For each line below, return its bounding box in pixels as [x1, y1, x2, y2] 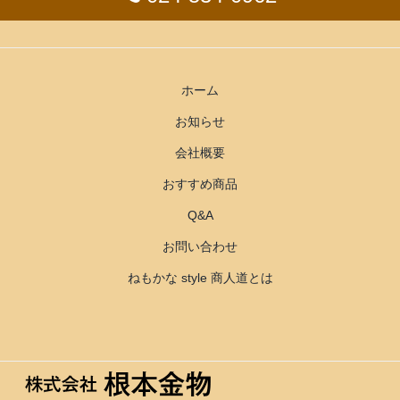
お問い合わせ [162, 239, 237, 254]
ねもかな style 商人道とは [127, 271, 273, 285]
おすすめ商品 [162, 177, 237, 191]
